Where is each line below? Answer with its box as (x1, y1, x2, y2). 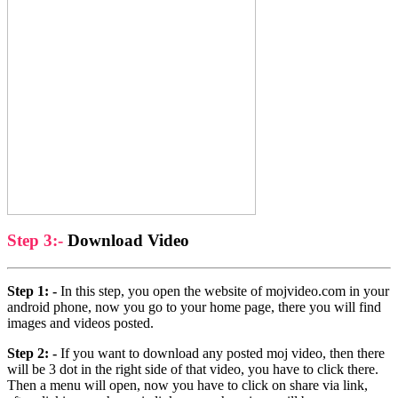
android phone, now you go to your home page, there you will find (7, 298, 381, 314)
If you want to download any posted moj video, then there (57, 345, 385, 361)
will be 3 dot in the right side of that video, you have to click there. (7, 361, 378, 377)
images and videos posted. (7, 314, 154, 330)
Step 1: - (7, 283, 57, 298)
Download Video (63, 231, 189, 251)
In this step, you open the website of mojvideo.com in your (57, 283, 389, 298)
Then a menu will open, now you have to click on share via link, (7, 377, 368, 393)
